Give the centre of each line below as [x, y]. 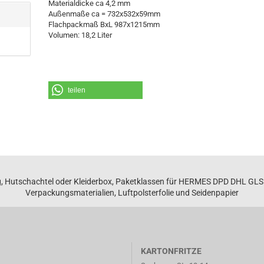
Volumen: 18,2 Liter [80, 35]
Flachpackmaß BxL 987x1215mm [104, 24]
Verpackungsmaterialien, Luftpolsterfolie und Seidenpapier [132, 193]
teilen [77, 90]
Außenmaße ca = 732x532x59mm [105, 14]
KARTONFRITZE [171, 251]
